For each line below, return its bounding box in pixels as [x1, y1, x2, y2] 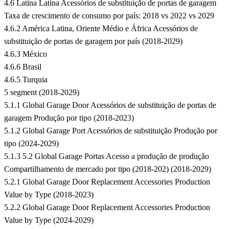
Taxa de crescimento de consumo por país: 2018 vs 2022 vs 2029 [4, 11, 214, 20]
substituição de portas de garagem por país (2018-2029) [4, 37, 182, 46]
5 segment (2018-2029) [4, 88, 79, 97]
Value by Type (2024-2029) [4, 216, 94, 225]
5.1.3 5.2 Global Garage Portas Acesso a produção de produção [4, 152, 209, 161]
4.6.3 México [4, 50, 47, 59]
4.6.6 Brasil [4, 62, 41, 72]
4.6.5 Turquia [4, 75, 48, 84]
